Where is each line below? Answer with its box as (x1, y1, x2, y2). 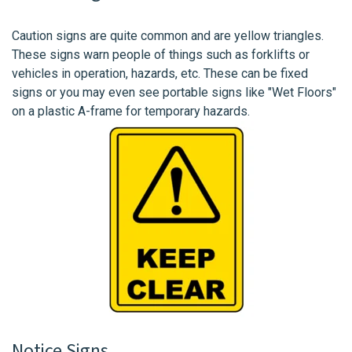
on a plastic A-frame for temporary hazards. (12, 103, 250, 119)
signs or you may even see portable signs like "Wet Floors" (12, 84, 336, 100)
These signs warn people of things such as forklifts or (12, 46, 310, 62)
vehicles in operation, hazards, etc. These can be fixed (12, 65, 308, 81)
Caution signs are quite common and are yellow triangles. (12, 27, 324, 43)
